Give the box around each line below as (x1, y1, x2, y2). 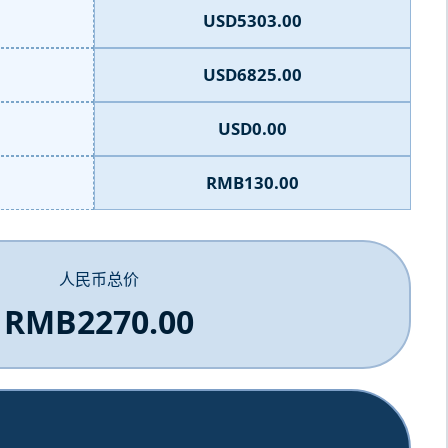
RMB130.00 (205, 171, 299, 194)
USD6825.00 (202, 63, 302, 86)
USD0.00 (217, 117, 287, 140)
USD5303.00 (202, 9, 302, 32)
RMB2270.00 (3, 300, 194, 343)
